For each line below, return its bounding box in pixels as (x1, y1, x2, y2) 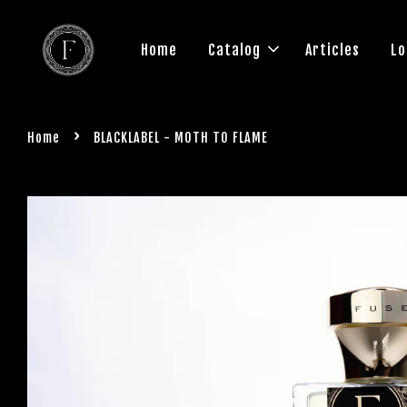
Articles (305, 40, 360, 59)
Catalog (208, 40, 261, 59)
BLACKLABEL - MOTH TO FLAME (94, 130, 268, 145)
